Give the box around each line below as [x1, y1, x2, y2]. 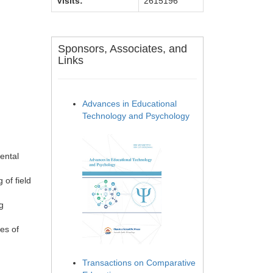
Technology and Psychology [82, 111, 190, 121]
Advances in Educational [82, 99, 177, 108]
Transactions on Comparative [82, 258, 196, 268]
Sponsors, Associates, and [58, 43, 187, 55]
